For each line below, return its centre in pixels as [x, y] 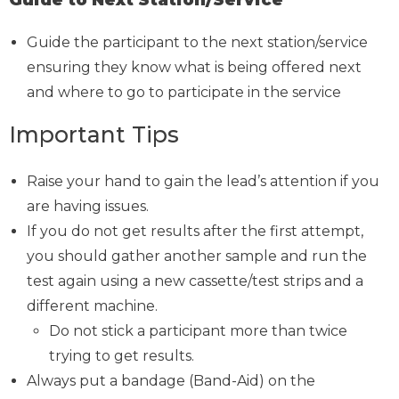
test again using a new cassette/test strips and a [195, 281]
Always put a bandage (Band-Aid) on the [171, 380]
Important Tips [94, 134]
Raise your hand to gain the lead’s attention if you [203, 181]
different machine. [92, 305]
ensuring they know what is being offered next [194, 67]
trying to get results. [122, 355]
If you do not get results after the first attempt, [195, 231]
